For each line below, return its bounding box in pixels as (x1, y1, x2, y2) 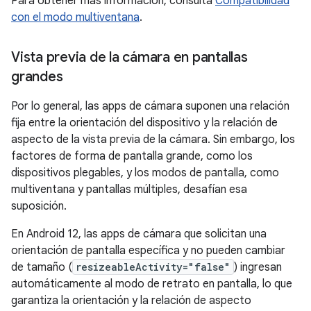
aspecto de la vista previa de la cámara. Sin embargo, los (11, 133, 295, 146)
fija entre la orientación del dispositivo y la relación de (11, 116, 278, 130)
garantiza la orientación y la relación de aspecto (11, 294, 251, 308)
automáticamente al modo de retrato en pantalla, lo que (11, 277, 292, 291)
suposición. (11, 199, 67, 213)
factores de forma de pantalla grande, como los (11, 149, 253, 163)
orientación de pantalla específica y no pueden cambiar (11, 244, 285, 258)
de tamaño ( (11, 260, 72, 274)
